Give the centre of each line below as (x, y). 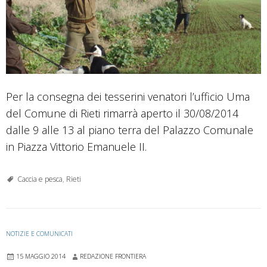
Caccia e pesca (40, 179)
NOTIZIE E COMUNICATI (39, 233)
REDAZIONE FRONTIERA (113, 256)
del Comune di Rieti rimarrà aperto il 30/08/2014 (122, 113)
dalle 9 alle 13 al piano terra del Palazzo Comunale (130, 130)
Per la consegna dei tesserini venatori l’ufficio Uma (128, 96)
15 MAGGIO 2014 (41, 256)
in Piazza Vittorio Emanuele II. (76, 146)
